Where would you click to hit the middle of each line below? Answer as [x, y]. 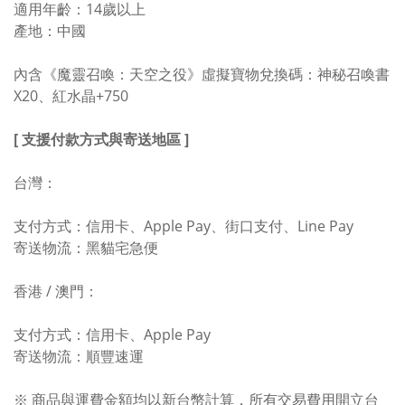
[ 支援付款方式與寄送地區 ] [101, 140]
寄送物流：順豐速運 [79, 357]
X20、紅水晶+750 [71, 96]
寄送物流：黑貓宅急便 [86, 248]
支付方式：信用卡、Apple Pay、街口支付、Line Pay [184, 226]
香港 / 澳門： [56, 292]
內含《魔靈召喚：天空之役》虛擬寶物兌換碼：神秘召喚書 [202, 75]
